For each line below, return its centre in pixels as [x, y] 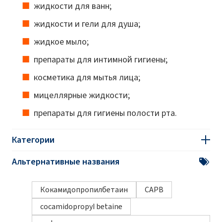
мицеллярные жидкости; [82, 95]
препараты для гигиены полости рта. [105, 113]
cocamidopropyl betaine [81, 206]
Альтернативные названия [66, 161]
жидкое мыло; [61, 41]
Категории [33, 139]
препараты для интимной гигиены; [101, 59]
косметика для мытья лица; [87, 77]
